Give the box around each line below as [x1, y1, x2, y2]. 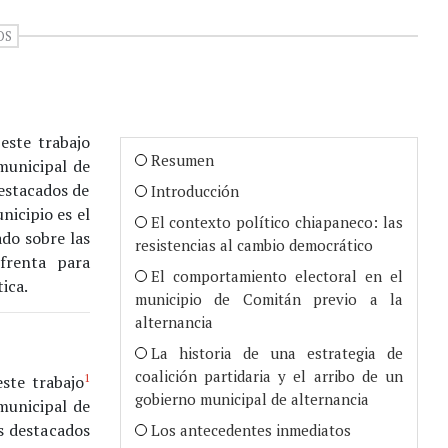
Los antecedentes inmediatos [150, 419, 351, 440]
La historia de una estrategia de [150, 342, 403, 363]
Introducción [150, 180, 239, 201]
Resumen [150, 149, 214, 170]
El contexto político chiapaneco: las [150, 211, 403, 232]
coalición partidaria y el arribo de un [134, 365, 403, 386]
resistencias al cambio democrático [134, 234, 373, 255]
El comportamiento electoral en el [150, 265, 403, 286]
